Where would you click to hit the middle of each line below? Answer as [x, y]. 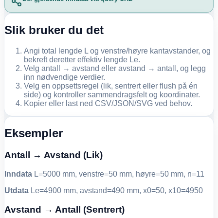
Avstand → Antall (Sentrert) [64, 209]
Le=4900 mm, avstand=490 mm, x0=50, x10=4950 [116, 190]
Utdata [17, 190]
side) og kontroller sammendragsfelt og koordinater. [112, 95]
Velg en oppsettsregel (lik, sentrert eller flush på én [111, 86]
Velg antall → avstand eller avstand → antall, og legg [115, 69]
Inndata [18, 174]
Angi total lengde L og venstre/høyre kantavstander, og [117, 51]
